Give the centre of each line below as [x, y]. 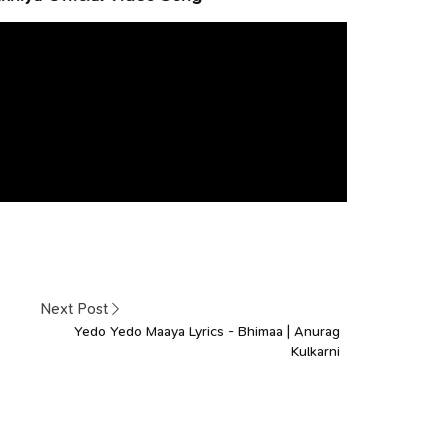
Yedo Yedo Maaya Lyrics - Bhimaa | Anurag [207, 331]
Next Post [73, 309]
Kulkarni [316, 351]
